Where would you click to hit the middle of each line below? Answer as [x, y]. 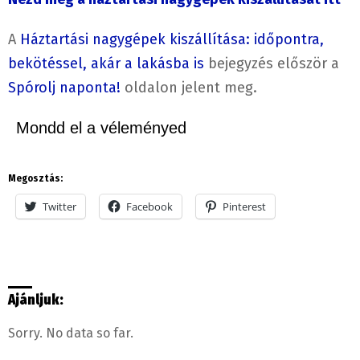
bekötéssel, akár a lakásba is [106, 64]
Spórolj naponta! [64, 88]
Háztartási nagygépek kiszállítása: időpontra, [172, 40]
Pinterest [244, 207]
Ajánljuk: [36, 301]
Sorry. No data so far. [71, 333]
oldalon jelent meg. [189, 88]
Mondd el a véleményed [101, 128]
